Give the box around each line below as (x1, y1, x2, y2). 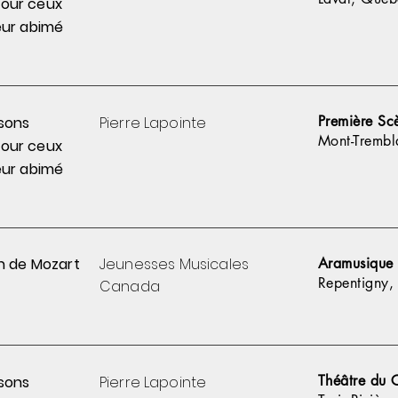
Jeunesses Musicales (99, 253, 253, 275)
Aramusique (318, 253, 394, 273)
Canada (99, 275, 160, 297)
